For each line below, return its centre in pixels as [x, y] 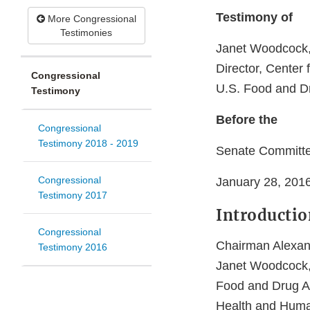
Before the [247, 120]
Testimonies [86, 33]
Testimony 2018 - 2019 [88, 144]
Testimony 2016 [73, 247]
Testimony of [254, 18]
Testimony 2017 [73, 195]
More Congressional [90, 19]
